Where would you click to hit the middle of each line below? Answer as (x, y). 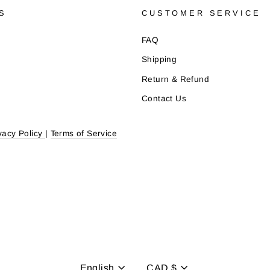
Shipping (159, 60)
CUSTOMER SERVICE (201, 13)
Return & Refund (175, 79)
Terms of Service (84, 134)
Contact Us (164, 98)
